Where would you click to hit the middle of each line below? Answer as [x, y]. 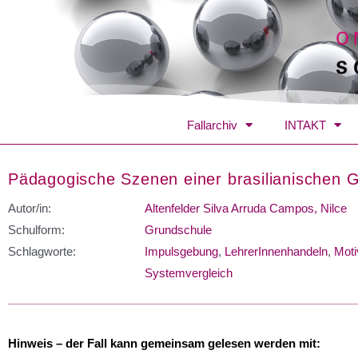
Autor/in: [30, 208]
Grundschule [178, 229]
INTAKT [305, 125]
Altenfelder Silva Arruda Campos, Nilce [246, 208]
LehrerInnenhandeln [276, 251]
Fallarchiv [212, 125]
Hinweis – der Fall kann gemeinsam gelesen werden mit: [164, 343]
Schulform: [36, 229]
